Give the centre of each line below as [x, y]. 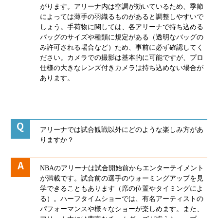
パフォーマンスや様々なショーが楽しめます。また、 [122, 209]
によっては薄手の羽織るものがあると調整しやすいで [122, 17]
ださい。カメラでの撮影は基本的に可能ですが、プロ [122, 57]
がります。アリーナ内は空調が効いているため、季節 [122, 6]
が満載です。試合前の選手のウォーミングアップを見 [122, 178]
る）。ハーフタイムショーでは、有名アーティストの [122, 199]
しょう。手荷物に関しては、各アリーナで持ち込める [122, 27]
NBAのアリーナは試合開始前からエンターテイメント [122, 168]
